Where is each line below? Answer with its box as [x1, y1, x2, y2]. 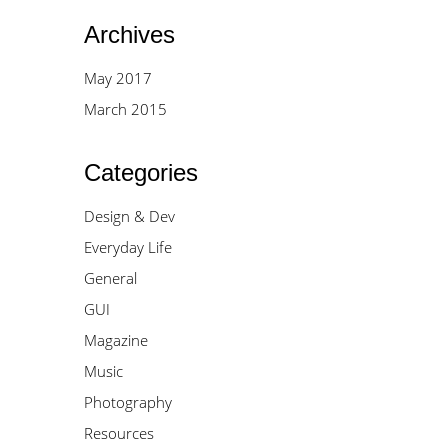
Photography [83, 392, 172, 412]
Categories [83, 159, 198, 186]
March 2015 [83, 99, 167, 119]
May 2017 [83, 68, 152, 88]
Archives [83, 21, 175, 48]
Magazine [83, 330, 148, 350]
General [83, 268, 137, 288]
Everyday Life [83, 237, 172, 257]
